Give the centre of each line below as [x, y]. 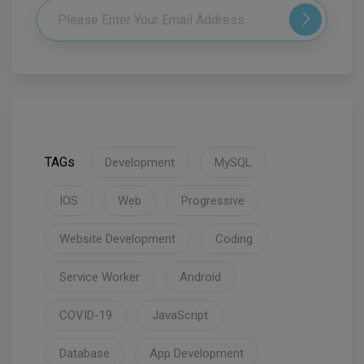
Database [84, 354]
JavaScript [180, 316]
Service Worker [100, 277]
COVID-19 [86, 316]
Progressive [213, 201]
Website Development [117, 239]
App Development [197, 354]
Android [200, 277]
